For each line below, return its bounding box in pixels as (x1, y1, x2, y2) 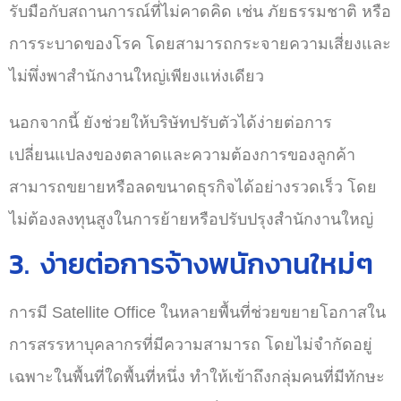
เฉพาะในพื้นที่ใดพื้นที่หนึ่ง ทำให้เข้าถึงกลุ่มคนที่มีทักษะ (9, 368, 385, 386)
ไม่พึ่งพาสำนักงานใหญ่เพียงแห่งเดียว (9, 67, 264, 85)
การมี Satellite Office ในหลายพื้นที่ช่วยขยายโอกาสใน (9, 303, 386, 321)
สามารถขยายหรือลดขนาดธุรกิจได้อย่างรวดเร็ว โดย (9, 178, 377, 196)
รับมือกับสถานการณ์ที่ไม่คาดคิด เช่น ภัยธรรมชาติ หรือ (9, 3, 391, 21)
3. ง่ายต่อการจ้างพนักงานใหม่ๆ (9, 243, 373, 286)
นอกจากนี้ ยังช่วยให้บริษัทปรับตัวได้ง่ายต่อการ (9, 114, 332, 132)
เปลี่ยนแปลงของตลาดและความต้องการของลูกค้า (9, 146, 355, 164)
